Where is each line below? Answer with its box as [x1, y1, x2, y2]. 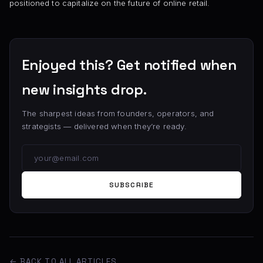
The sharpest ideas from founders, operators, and [22, 109, 214, 119]
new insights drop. [22, 80, 147, 99]
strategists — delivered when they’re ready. [22, 122, 187, 131]
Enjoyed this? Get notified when [22, 56, 237, 75]
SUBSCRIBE [109, 180, 154, 190]
